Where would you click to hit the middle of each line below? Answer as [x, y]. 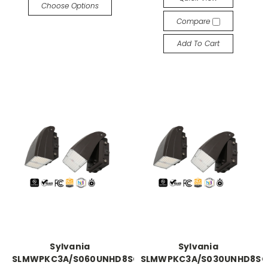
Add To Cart [198, 43]
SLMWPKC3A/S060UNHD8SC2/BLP [89, 259]
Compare [194, 21]
